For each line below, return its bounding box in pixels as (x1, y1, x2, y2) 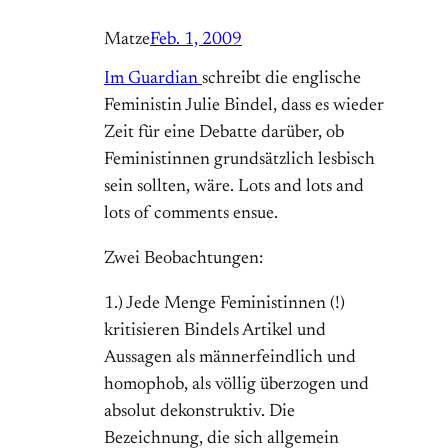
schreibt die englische (202, 70, 361, 89)
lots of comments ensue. (104, 205, 278, 224)
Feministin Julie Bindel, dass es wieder (104, 97, 384, 116)
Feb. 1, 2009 (150, 31, 242, 50)
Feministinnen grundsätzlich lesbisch (104, 151, 375, 170)
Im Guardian (104, 70, 202, 89)
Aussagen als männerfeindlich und (104, 349, 356, 368)
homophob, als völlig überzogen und (104, 376, 369, 395)
